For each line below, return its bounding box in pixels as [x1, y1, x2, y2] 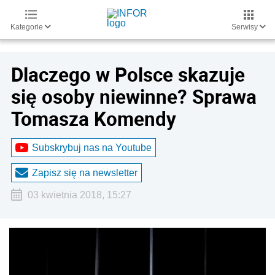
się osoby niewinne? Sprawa [11, 83, 257, 109]
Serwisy [231, 23, 260, 31]
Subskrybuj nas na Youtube [32, 142, 152, 153]
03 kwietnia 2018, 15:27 [27, 190, 131, 200]
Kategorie [10, 23, 45, 31]
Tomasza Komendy [11, 106, 176, 131]
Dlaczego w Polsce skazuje [11, 61, 245, 87]
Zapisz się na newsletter [32, 167, 137, 178]
